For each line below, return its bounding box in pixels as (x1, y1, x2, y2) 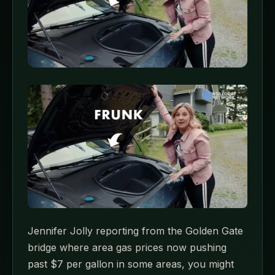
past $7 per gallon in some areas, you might (28, 258, 234, 271)
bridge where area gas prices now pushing (28, 241, 227, 254)
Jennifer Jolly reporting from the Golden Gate (28, 225, 243, 238)
